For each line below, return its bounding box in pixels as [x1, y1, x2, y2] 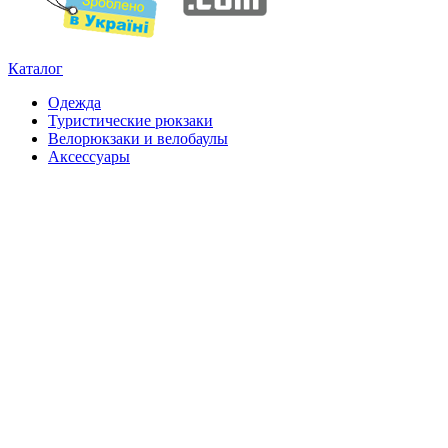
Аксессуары [48, 147, 130, 165]
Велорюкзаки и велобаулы [48, 129, 228, 147]
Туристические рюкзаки [48, 111, 213, 129]
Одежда [48, 93, 101, 111]
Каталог [8, 59, 63, 77]
